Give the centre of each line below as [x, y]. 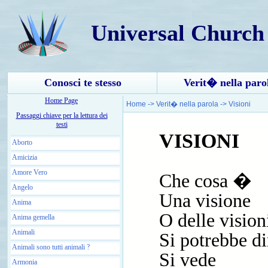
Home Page [61, 100]
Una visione [205, 201]
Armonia [25, 262]
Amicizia [25, 157]
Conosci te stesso [83, 83]
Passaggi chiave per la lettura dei [62, 115]
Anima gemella [33, 217]
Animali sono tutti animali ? [51, 247]
